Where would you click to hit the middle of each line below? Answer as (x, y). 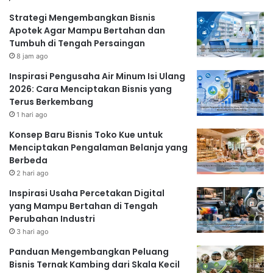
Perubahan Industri (52, 218)
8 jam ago (32, 56)
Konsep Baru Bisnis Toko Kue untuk (86, 134)
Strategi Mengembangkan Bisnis (82, 17)
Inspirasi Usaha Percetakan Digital (87, 193)
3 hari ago (33, 231)
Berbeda (28, 160)
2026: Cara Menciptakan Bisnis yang (90, 89)
